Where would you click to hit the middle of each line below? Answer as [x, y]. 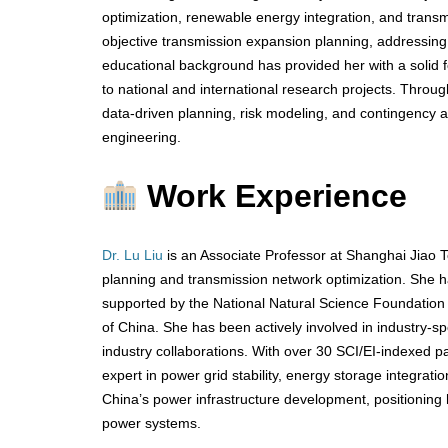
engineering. [141, 137]
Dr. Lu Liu [132, 255]
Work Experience [277, 195]
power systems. [151, 423]
